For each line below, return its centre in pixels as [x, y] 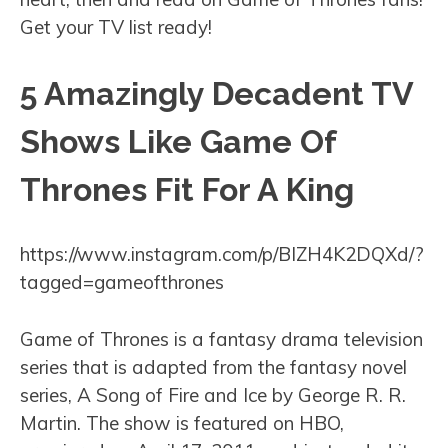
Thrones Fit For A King [187, 189]
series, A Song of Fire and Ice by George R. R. [213, 394]
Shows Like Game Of [178, 141]
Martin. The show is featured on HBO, [182, 422]
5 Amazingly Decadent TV [216, 93]
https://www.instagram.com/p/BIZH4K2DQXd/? [222, 254]
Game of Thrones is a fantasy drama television [221, 338]
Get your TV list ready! [116, 27]
